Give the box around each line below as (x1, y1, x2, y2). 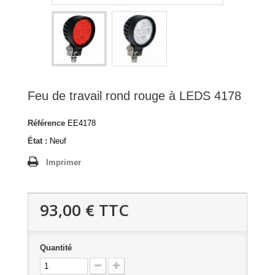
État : (28, 136, 47, 145)
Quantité (40, 243, 72, 252)
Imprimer (46, 158, 81, 167)
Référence (28, 118, 65, 128)
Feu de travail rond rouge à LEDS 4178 (28, 89, 241, 103)
